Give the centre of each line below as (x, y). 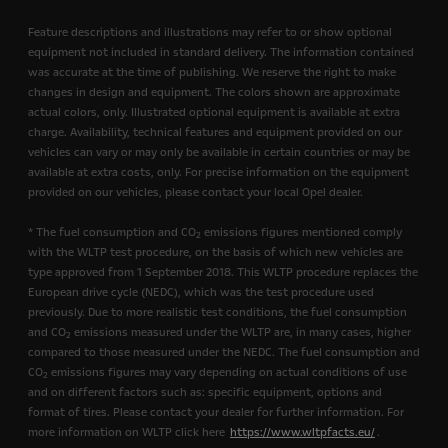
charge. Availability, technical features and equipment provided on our (215, 132)
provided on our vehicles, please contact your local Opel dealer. (195, 192)
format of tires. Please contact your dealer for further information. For (216, 412)
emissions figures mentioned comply (301, 232)
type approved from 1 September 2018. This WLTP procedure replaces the (223, 272)
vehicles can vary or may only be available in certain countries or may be (219, 152)
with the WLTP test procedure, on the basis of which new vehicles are (215, 252)
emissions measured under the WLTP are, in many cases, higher (241, 332)
